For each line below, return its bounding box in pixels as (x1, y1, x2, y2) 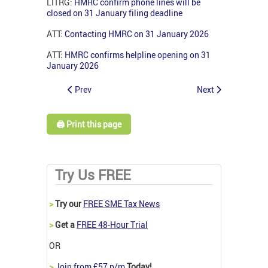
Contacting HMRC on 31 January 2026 (65, 28, 209, 39)
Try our (53, 198, 83, 210)
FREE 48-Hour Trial (77, 219, 148, 231)
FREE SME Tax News (83, 198, 160, 210)
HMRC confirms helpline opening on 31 (65, 48, 211, 60)
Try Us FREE (55, 166, 130, 185)
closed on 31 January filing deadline (47, 7, 182, 19)
